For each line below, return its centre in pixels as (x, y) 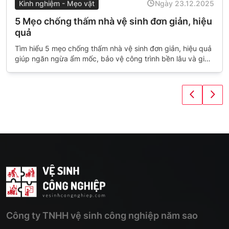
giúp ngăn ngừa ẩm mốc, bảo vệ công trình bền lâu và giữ (112, 58)
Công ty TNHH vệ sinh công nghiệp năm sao (102, 216)
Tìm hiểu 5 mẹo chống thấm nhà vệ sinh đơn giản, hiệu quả (113, 48)
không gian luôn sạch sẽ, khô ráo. (71, 68)
